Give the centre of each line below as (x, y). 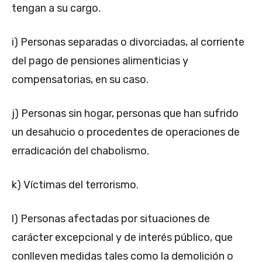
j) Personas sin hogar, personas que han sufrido (125, 113)
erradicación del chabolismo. (80, 151)
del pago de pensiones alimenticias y (100, 61)
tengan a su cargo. (56, 8)
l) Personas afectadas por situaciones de (111, 218)
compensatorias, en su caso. (80, 79)
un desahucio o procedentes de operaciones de (126, 132)
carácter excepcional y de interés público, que (122, 237)
